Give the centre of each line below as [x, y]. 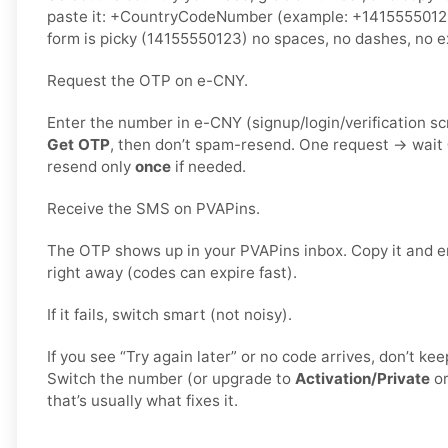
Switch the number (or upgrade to [171, 379]
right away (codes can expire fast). [172, 273]
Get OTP [78, 145]
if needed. [208, 167]
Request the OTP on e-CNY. [147, 81]
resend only [91, 167]
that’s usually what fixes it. [142, 401]
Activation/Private [362, 379]
